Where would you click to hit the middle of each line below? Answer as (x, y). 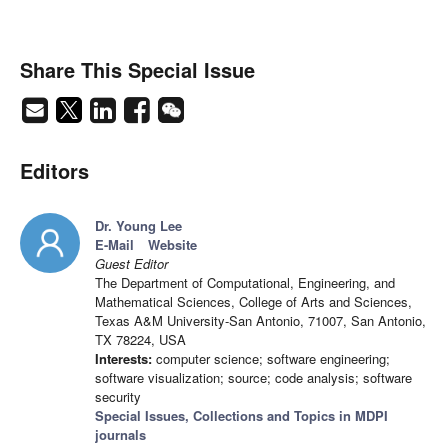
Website (172, 245)
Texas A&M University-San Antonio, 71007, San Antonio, (260, 321)
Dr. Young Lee (138, 226)
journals (120, 435)
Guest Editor (131, 264)
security (118, 397)
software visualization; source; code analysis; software (253, 378)
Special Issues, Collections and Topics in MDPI (241, 416)
